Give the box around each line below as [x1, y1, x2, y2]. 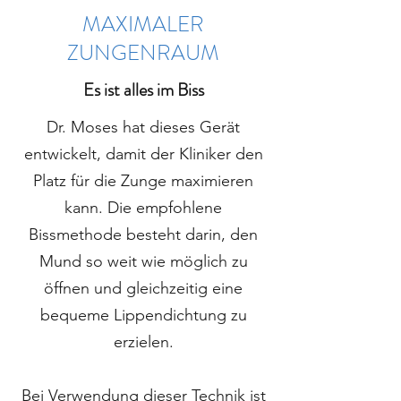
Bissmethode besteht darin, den [29, 225, 258, 245]
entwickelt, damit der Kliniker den [23, 144, 263, 165]
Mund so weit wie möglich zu [38, 252, 248, 272]
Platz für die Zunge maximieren [33, 171, 253, 192]
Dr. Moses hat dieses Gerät [47, 117, 240, 138]
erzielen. [113, 332, 174, 353]
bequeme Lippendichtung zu [39, 305, 247, 326]
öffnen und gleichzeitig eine [44, 278, 243, 299]
